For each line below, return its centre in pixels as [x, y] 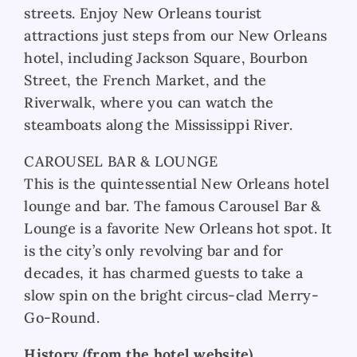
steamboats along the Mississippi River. [158, 124]
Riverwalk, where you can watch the [149, 102]
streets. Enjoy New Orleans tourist [143, 13]
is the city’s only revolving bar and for [154, 250]
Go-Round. [62, 317]
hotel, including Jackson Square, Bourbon [166, 57]
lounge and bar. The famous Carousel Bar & [173, 206]
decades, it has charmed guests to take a [164, 273]
